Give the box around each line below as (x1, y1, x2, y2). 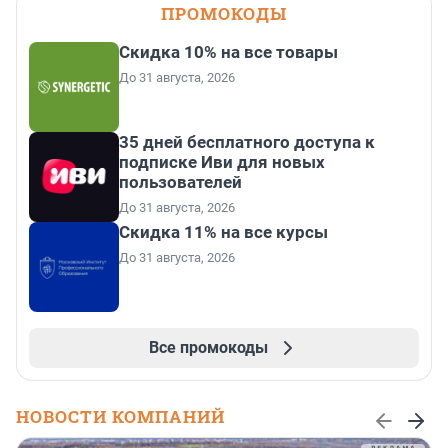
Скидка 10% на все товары (119, 42, 338, 63)
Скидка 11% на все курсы (119, 222, 328, 243)
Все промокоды (148, 338, 268, 358)
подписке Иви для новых (119, 152, 325, 173)
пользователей (119, 172, 242, 193)
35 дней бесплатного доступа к (119, 132, 375, 153)
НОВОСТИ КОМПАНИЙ (16, 405, 225, 429)
